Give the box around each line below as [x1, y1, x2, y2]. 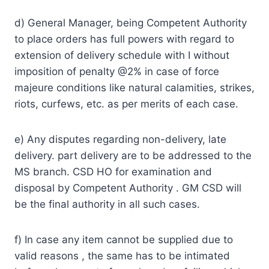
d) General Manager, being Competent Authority [14, 16, 247, 29]
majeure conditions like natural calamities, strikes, [14, 81, 255, 94]
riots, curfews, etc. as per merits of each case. [14, 97, 238, 110]
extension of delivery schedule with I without [14, 49, 229, 61]
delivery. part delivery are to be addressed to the [14, 149, 252, 162]
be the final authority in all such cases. [14, 198, 200, 210]
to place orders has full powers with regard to [14, 32, 234, 45]
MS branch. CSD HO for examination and [14, 165, 212, 178]
